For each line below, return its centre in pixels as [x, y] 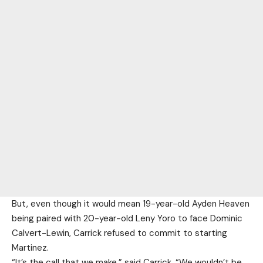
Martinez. [30, 247]
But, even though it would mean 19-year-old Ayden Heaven [131, 203]
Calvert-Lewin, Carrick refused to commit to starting [119, 233]
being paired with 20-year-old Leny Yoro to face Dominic [127, 218]
